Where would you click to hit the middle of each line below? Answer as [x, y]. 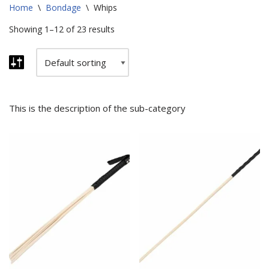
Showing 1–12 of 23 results [62, 29]
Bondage [63, 8]
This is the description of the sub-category [97, 108]
